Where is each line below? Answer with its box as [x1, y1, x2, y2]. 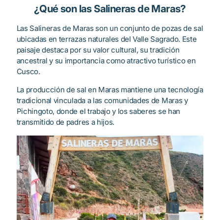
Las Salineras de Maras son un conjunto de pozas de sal [16, 24, 203, 33]
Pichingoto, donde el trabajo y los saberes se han [16, 107, 180, 116]
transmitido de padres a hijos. [16, 117, 114, 127]
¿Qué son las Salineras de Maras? [34, 2, 186, 15]
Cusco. [16, 67, 40, 77]
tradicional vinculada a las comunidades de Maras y [16, 96, 188, 106]
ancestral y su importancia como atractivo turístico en [16, 56, 196, 66]
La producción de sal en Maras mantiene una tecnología [16, 85, 203, 95]
